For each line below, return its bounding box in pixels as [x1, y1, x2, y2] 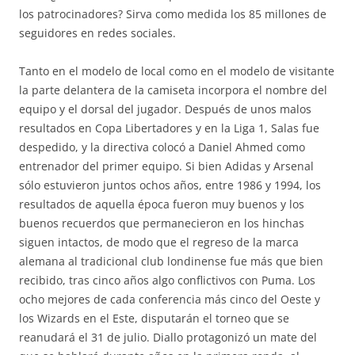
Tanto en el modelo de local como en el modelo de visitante [19, 63, 334, 78]
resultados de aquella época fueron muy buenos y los [19, 197, 304, 212]
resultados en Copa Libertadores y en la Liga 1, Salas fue [19, 120, 319, 136]
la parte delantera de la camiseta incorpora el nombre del [19, 82, 327, 97]
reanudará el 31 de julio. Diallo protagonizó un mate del [19, 330, 317, 345]
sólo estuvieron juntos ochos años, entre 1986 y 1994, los [19, 177, 321, 193]
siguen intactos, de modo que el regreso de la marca [19, 235, 299, 250]
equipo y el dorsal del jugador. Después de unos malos [19, 101, 311, 116]
